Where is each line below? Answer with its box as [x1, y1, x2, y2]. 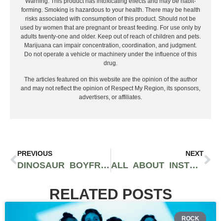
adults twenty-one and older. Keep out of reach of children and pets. [20, 33, 201, 40]
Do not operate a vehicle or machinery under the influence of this [24, 51, 197, 58]
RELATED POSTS [49, 186, 172, 203]
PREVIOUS [17, 149, 52, 157]
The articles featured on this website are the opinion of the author [24, 75, 197, 83]
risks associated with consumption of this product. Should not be [25, 15, 196, 23]
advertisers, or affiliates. [79, 93, 142, 101]
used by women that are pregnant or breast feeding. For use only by [20, 24, 201, 32]
